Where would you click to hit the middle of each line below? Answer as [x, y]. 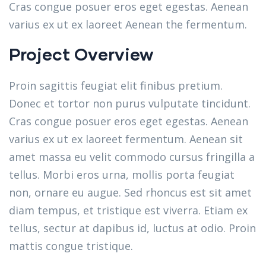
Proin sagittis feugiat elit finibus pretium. [116, 85]
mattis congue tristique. [71, 246]
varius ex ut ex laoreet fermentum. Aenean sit [126, 139]
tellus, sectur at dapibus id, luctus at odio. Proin [132, 228]
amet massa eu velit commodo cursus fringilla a [132, 157]
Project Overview [81, 54]
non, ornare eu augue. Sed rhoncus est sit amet [130, 192]
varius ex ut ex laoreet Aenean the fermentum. [128, 24]
